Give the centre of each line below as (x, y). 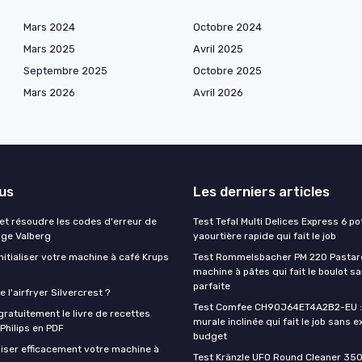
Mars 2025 (49, 48)
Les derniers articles (261, 191)
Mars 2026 (49, 92)
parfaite (212, 286)
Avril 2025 (218, 48)
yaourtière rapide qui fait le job (265, 236)
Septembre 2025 (65, 70)
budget (210, 336)
